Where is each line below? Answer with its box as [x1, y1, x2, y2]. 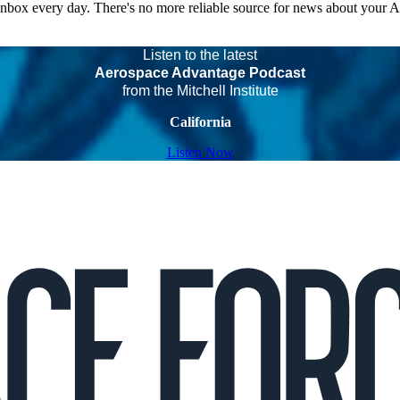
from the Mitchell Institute [121, 83, 279, 99]
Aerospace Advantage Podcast [95, 65, 305, 81]
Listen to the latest [143, 47, 257, 63]
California [169, 114, 231, 130]
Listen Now [166, 145, 234, 161]
